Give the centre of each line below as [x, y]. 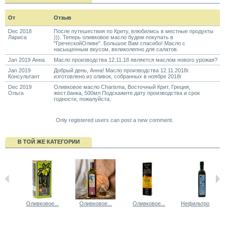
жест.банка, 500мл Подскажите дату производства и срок [127, 93]
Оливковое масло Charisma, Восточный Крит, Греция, [122, 87]
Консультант [24, 76]
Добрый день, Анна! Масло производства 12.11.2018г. [122, 70]
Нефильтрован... [202, 204]
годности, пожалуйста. [82, 99]
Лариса [17, 37]
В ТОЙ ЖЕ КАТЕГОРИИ [48, 142]
